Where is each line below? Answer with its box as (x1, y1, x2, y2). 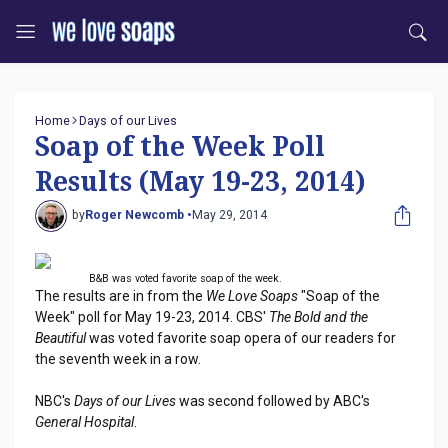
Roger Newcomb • (84, 208, 192, 223)
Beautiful (35, 329, 86, 346)
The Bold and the (269, 308, 368, 325)
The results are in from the (35, 287, 206, 304)
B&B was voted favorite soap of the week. (88, 271, 282, 285)
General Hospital (35, 413, 134, 430)
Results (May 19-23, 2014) (35, 167, 366, 197)
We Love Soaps (206, 287, 298, 304)
